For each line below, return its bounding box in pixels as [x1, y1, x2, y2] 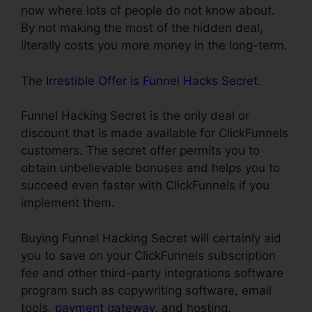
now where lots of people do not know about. [21, 3, 275, 18]
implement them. [21, 196, 115, 210]
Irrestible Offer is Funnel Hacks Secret [46, 73, 258, 88]
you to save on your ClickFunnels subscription [21, 248, 276, 263]
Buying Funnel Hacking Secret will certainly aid [21, 231, 281, 245]
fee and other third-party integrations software [21, 265, 283, 280]
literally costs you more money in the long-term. [21, 38, 288, 53]
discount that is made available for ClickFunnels [21, 126, 288, 141]
